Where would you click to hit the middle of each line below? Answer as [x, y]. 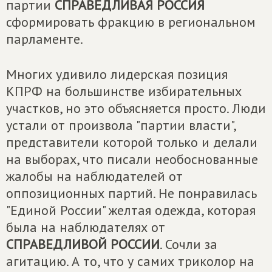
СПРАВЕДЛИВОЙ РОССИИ [83, 244]
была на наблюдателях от [86, 227]
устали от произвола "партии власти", [121, 125]
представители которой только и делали [132, 142]
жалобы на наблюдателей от [94, 176]
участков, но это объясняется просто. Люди [136, 108]
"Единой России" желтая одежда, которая [131, 210]
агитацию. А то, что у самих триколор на [130, 261]
